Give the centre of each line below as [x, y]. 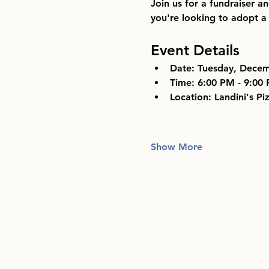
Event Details [195, 50]
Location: [190, 97]
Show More [176, 147]
